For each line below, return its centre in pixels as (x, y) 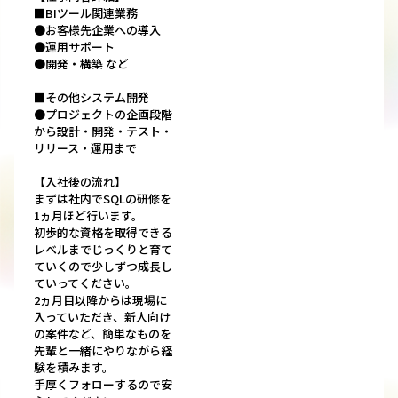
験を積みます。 (74, 368)
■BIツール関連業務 (86, 13)
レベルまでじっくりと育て (103, 250)
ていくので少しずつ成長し (103, 267)
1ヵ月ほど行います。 (88, 216)
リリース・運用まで (85, 148)
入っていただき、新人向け (102, 317)
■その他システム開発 (92, 98)
